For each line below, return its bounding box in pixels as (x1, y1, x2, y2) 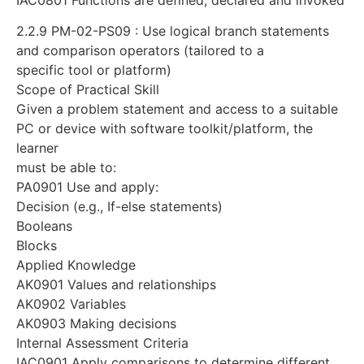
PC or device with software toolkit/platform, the (16, 119, 313, 136)
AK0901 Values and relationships (16, 275, 216, 292)
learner (16, 139, 58, 156)
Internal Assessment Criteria (16, 334, 188, 351)
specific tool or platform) (16, 61, 171, 78)
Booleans (16, 217, 72, 234)
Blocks (16, 236, 57, 253)
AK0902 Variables (16, 295, 126, 312)
